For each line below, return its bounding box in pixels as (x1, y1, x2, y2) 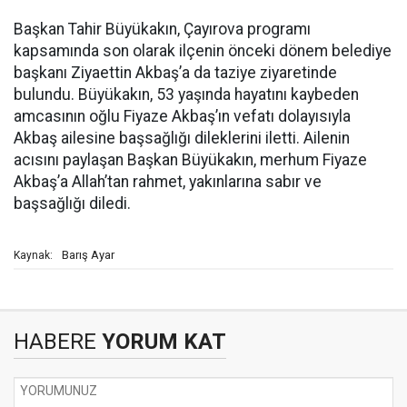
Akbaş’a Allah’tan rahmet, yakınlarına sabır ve (14, 173, 322, 191)
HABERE (14, 329, 96, 354)
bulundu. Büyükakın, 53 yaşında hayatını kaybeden (14, 85, 359, 104)
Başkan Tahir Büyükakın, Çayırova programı (14, 20, 311, 38)
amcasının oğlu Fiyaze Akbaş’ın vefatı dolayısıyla (14, 107, 351, 125)
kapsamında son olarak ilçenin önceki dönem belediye (14, 42, 392, 60)
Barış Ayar (62, 248, 114, 262)
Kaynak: (14, 249, 53, 262)
